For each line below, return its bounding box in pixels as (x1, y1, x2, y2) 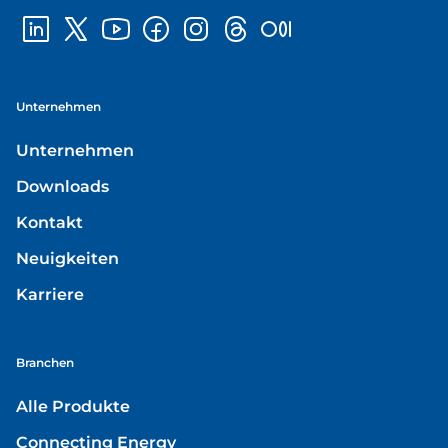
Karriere (16, 284, 84, 304)
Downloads (16, 176, 109, 196)
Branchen (16, 354, 74, 370)
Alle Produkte (16, 396, 130, 416)
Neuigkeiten (16, 248, 119, 268)
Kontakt (16, 212, 83, 232)
